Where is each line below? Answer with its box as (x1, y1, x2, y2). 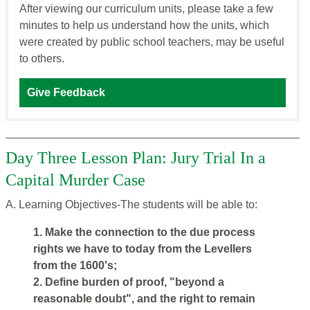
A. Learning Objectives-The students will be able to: (6, 199, 257, 211)
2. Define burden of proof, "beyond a (33, 276, 224, 289)
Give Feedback (27, 86, 105, 99)
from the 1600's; (33, 259, 117, 272)
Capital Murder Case (6, 171, 145, 190)
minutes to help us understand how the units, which (19, 19, 269, 32)
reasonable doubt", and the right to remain (33, 293, 255, 305)
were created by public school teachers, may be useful (19, 36, 284, 48)
